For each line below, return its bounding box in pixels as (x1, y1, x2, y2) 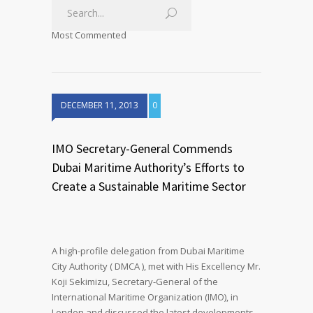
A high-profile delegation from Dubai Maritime (52, 245, 245, 257)
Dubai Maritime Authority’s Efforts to (52, 159, 245, 175)
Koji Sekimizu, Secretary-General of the (52, 275, 218, 288)
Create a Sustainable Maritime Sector (52, 178, 246, 194)
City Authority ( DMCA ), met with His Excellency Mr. (52, 260, 261, 272)
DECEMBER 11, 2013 (61, 99, 138, 111)
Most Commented (52, 29, 126, 41)
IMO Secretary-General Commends (52, 140, 233, 156)
